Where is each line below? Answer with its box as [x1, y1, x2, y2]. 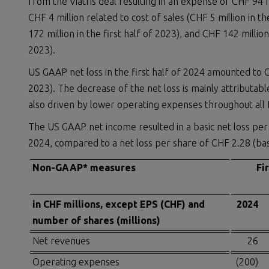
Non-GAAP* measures [32, 162, 136, 174]
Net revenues [32, 235, 90, 247]
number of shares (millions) [32, 215, 160, 226]
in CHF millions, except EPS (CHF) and [32, 199, 205, 210]
